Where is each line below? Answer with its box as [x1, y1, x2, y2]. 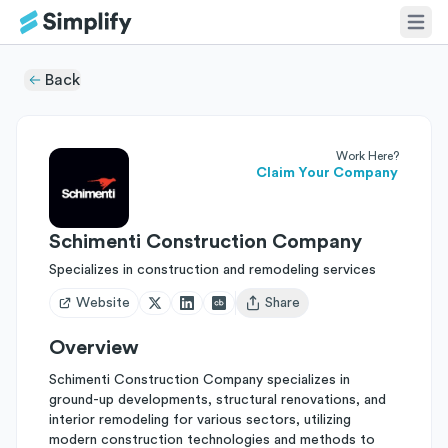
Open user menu [244, 304, 347, 319]
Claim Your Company [256, 166, 398, 180]
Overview [49, 338, 139, 358]
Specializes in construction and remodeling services [49, 263, 376, 277]
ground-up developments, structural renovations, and [49, 393, 386, 407]
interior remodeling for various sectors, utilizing [49, 413, 351, 427]
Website [76, 296, 130, 310]
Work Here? [336, 150, 399, 162]
